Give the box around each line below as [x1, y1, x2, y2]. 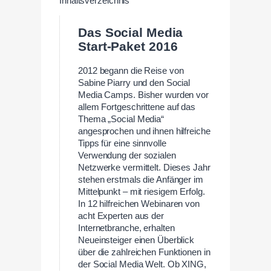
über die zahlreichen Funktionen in [78, 247, 211, 257]
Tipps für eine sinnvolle [78, 138, 166, 148]
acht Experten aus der [78, 211, 164, 221]
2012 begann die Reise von [78, 65, 184, 76]
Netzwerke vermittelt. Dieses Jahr [78, 162, 211, 172]
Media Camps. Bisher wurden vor [78, 90, 209, 100]
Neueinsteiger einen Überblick [78, 235, 195, 245]
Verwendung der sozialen [78, 150, 176, 160]
